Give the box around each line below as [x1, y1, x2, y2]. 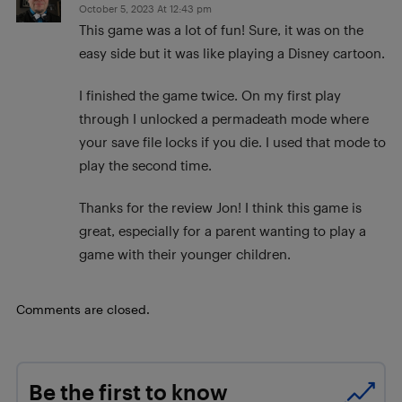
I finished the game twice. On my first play [79, 87, 341, 103]
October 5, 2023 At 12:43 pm [79, 3, 212, 14]
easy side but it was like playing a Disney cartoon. [79, 45, 385, 61]
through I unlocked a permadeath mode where [79, 110, 369, 127]
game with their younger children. [79, 246, 291, 262]
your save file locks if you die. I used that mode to [79, 134, 386, 150]
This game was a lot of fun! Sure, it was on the [79, 22, 363, 38]
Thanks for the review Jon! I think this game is [79, 199, 362, 215]
